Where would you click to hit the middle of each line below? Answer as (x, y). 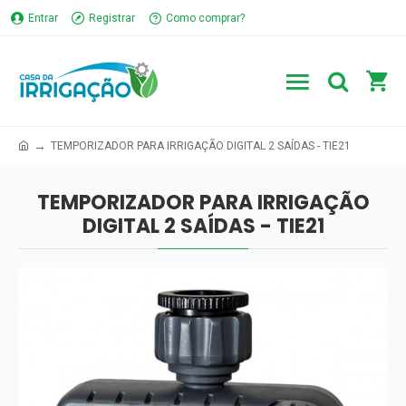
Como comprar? (205, 18)
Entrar (43, 18)
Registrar (112, 18)
